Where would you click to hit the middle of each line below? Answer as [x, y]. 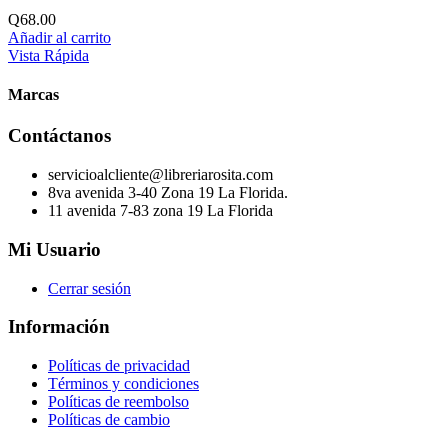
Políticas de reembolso [118, 401]
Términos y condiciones [123, 383]
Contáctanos [59, 136]
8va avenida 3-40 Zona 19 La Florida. [168, 193]
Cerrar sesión [89, 288]
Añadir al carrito [59, 37]
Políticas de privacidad [119, 365]
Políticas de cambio [109, 419]
